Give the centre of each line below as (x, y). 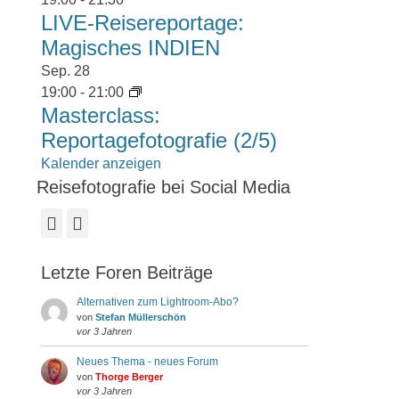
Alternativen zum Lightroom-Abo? (158, 302)
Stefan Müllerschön (141, 317)
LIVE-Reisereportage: (142, 23)
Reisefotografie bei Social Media (163, 187)
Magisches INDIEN (130, 48)
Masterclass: (101, 115)
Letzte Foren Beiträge (127, 273)
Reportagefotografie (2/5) (159, 140)
